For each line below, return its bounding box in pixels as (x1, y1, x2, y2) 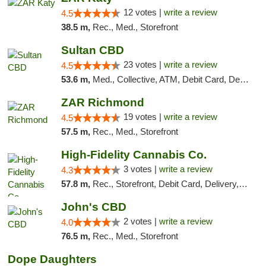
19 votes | (123, 112, 164, 122)
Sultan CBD (61, 44, 124, 56)
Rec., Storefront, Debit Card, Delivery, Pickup (92, 179, 239, 189)
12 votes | (123, 7, 164, 17)
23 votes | (123, 59, 164, 69)
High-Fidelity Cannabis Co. (61, 148, 207, 161)
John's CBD (61, 201, 126, 213)
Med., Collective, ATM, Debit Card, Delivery (92, 74, 240, 84)
